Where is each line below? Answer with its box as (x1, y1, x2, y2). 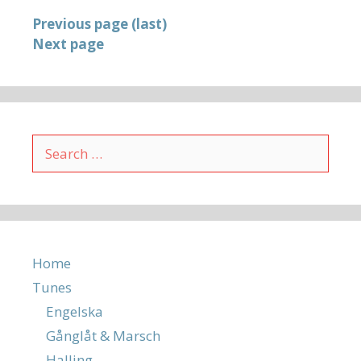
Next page (32, 35, 104, 54)
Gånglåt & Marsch (46, 326, 160, 346)
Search (31, 135, 74, 154)
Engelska (46, 302, 103, 322)
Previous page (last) (32, 15, 167, 34)
